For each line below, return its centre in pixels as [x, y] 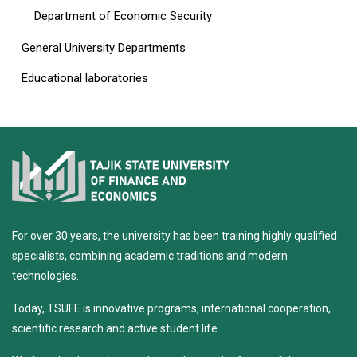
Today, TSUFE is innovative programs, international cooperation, [171, 308]
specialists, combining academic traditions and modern [150, 255]
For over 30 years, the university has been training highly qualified [175, 235]
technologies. [45, 275]
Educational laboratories [85, 78]
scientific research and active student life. [116, 328]
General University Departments [104, 47]
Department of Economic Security [123, 16]
